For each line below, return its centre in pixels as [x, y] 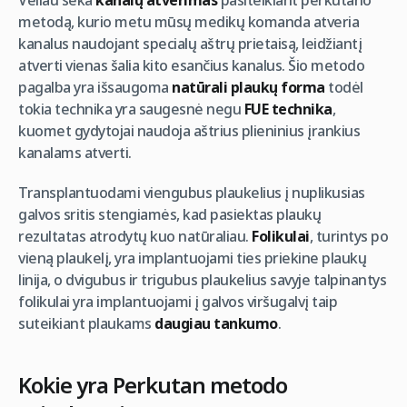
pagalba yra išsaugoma [95, 87]
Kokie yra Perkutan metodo [153, 385]
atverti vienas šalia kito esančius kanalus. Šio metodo [191, 65]
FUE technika [287, 109]
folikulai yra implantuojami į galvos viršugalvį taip [178, 302]
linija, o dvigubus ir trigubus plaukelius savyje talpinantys [202, 280]
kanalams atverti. [76, 153]
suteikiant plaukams [86, 323]
